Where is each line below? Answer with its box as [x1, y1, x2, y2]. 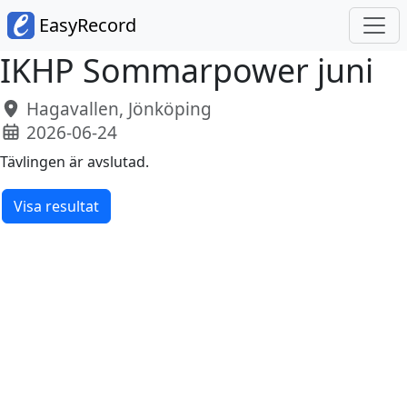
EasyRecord [35, 13, 136, 37]
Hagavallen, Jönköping [21, 97, 212, 121]
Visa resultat [13, 195, 99, 216]
